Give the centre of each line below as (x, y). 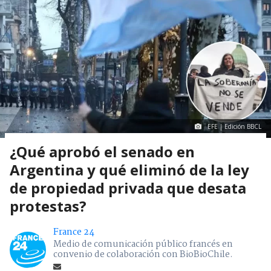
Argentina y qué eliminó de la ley (129, 170)
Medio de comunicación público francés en (143, 245)
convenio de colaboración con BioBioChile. (143, 255)
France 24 (74, 233)
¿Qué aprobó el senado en (102, 152)
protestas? (48, 206)
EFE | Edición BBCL (234, 127)
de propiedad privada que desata (128, 188)
